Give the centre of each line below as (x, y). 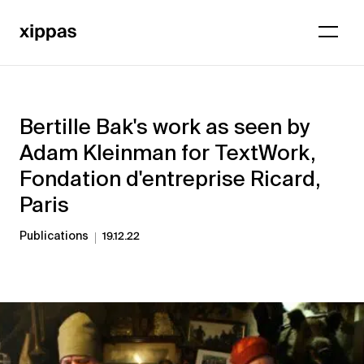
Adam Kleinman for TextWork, (167, 153)
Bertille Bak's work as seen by (165, 127)
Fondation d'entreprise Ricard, (170, 179)
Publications (54, 236)
